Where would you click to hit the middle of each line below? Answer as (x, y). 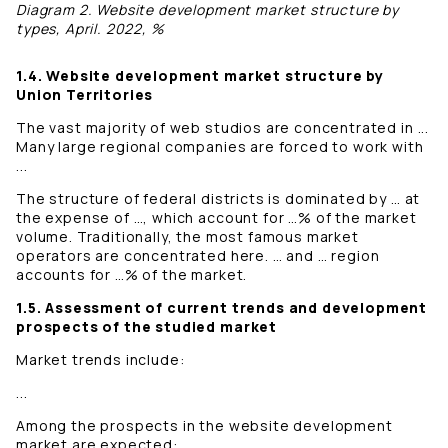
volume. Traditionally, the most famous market (187, 237)
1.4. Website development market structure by (200, 76)
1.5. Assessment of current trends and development (222, 308)
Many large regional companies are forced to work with (220, 147)
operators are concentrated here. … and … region (198, 256)
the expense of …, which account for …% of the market (216, 218)
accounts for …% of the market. (134, 275)
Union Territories (85, 95)
